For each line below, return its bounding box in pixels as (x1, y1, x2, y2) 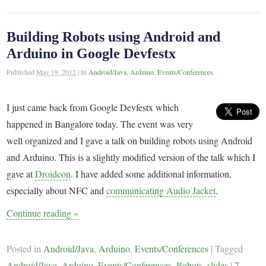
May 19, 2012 (36, 67, 77, 77)
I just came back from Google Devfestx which (7, 101, 179, 114)
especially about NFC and (7, 184, 107, 197)
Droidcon (35, 167, 71, 180)
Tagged (215, 242, 243, 255)
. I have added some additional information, (71, 167, 232, 180)
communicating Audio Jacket (106, 184, 216, 197)
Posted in (7, 242, 44, 255)
